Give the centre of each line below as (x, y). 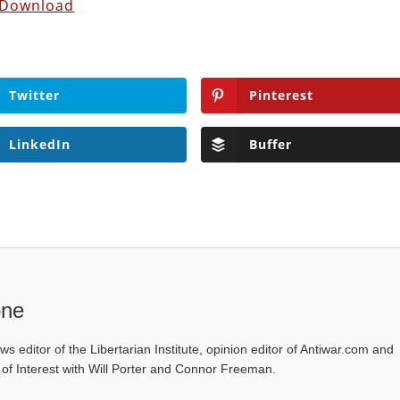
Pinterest (281, 95)
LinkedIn (39, 145)
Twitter (34, 95)
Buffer (270, 145)
